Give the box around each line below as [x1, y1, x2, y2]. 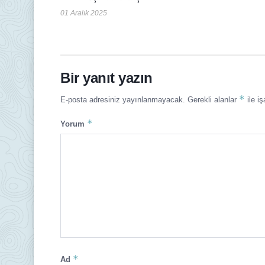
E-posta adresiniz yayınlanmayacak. [60, 95, 185, 104]
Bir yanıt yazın [60, 69, 153, 86]
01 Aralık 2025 [60, 8, 107, 17]
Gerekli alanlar [188, 95, 239, 104]
